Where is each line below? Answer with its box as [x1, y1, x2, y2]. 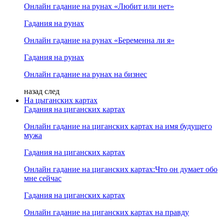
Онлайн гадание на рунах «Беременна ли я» [24, 35, 174, 44]
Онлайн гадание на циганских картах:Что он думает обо [24, 164, 217, 173]
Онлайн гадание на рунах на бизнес [24, 69, 147, 78]
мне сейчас [24, 173, 61, 182]
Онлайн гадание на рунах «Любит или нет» [24, 1, 174, 10]
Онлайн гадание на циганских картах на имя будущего [24, 121, 212, 130]
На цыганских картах [24, 95, 97, 104]
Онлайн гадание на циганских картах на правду [24, 207, 189, 216]
